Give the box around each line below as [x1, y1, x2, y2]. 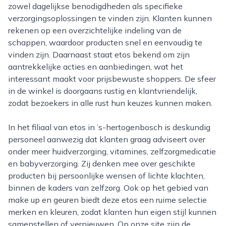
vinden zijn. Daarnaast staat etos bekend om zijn [8, 49, 190, 60]
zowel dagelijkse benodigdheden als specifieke [8, 1, 183, 11]
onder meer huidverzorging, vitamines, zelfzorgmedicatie [8, 146, 216, 156]
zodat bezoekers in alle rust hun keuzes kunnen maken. [8, 98, 212, 108]
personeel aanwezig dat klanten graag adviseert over [8, 134, 205, 144]
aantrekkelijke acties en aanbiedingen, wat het [8, 62, 183, 72]
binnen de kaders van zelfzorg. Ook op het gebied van [8, 183, 208, 193]
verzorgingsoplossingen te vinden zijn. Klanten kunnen [8, 13, 212, 23]
